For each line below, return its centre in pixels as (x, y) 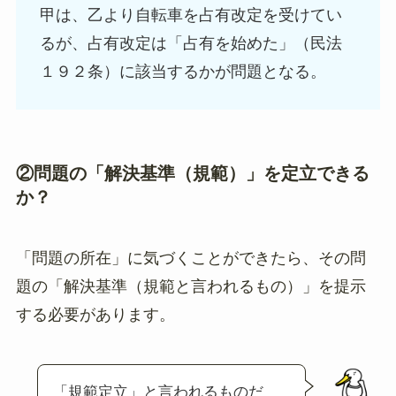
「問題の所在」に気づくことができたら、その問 (190, 259)
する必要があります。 (95, 315)
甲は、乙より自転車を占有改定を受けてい (190, 15)
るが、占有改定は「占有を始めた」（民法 (190, 43)
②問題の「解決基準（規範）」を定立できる (192, 173)
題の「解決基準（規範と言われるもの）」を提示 (190, 287)
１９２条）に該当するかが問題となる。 (183, 71)
